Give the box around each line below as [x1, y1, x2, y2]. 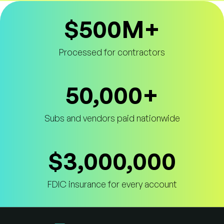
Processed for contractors [59, 46, 165, 57]
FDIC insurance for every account [47, 178, 177, 189]
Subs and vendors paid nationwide [44, 112, 180, 123]
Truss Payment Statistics [7, 17, 103, 27]
